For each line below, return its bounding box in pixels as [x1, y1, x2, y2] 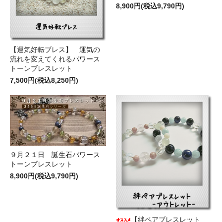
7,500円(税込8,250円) [10, 76, 78, 84]
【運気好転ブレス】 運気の [10, 45, 100, 54]
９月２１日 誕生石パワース [10, 151, 100, 159]
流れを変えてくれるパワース [10, 55, 100, 63]
